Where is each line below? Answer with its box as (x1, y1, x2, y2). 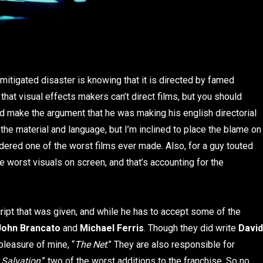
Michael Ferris (80, 222, 144, 234)
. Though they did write (144, 222, 238, 234)
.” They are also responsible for (107, 238, 235, 250)
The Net (75, 238, 107, 250)
